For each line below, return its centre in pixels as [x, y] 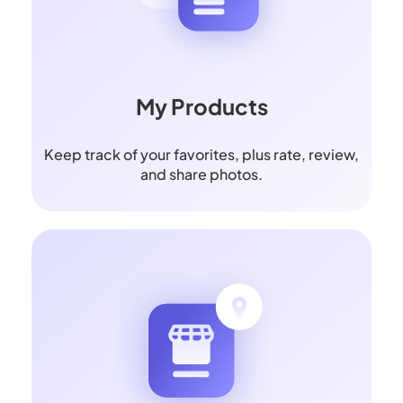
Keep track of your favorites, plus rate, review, [201, 155]
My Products [201, 107]
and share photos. [201, 175]
